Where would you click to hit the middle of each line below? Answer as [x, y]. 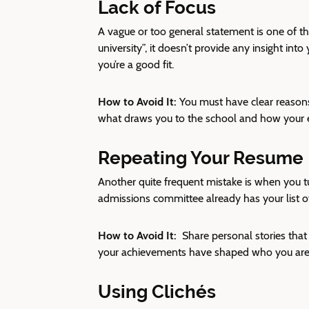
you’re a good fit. [136, 64]
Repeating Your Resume [201, 158]
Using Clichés [157, 292]
